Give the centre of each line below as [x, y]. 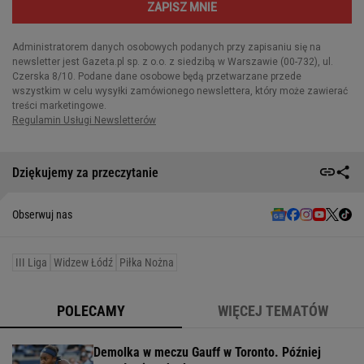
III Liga [31, 263]
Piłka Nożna [147, 263]
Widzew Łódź [83, 263]
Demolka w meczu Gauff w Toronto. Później [207, 353]
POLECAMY [91, 311]
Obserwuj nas [42, 215]
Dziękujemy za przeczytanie [85, 172]
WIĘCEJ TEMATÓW [273, 311]
